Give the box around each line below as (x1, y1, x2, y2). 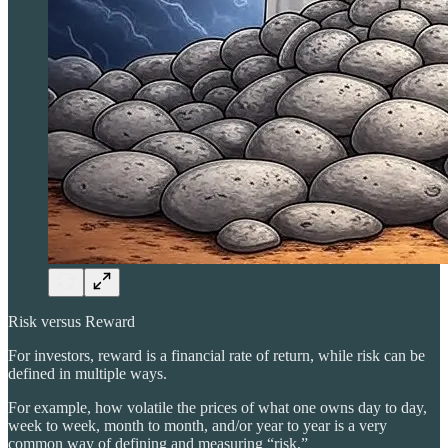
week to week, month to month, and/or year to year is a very (8, 416, 387, 434)
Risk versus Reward (8, 312, 135, 330)
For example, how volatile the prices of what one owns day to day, (8, 398, 427, 416)
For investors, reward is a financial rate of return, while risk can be (8, 346, 425, 364)
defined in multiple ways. (8, 364, 167, 382)
